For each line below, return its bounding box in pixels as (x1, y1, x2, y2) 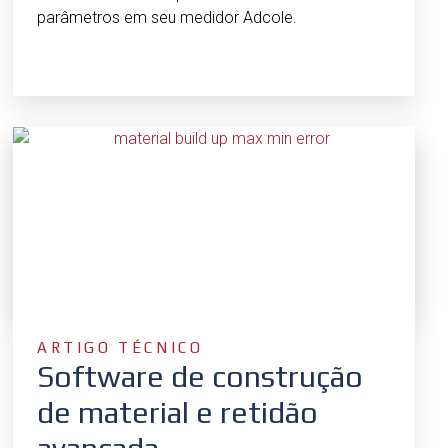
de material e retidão (37, 395, 318, 431)
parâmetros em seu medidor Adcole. (37, 7, 297, 27)
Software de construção (37, 359, 363, 395)
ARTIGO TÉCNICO (37, 339, 204, 357)
